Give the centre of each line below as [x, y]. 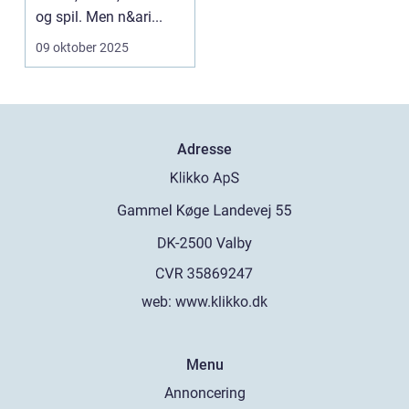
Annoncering [204, 393]
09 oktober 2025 [82, 47]
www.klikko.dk [221, 301]
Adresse [204, 149]
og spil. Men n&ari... [99, 16]
